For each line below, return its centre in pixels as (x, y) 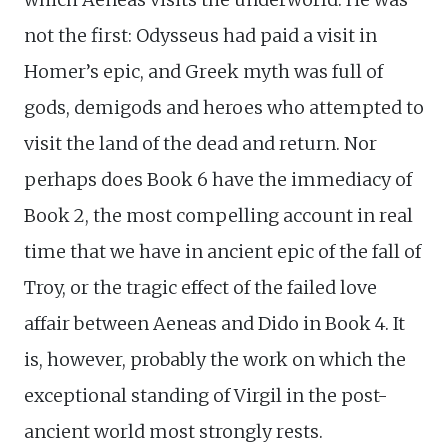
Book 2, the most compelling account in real (218, 216)
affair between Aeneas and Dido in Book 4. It (214, 324)
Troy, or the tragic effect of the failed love (200, 288)
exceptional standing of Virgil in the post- (206, 396)
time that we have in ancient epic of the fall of (222, 252)
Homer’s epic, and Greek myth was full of (203, 72)
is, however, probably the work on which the (215, 360)
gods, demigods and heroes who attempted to (224, 108)
